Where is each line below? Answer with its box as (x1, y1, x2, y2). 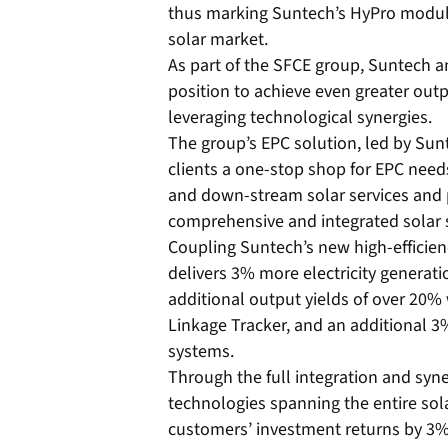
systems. (168, 339, 234, 364)
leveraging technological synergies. (168, 105, 432, 130)
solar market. (168, 27, 268, 52)
